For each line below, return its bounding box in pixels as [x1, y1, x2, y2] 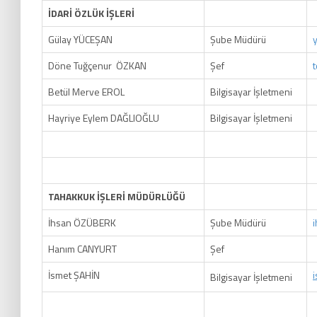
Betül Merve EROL [48, 84, 125, 99]
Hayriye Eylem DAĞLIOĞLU [48, 110, 159, 125]
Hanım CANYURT [48, 241, 117, 256]
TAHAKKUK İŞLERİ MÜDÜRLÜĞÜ [48, 189, 185, 204]
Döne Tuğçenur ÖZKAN [48, 58, 146, 73]
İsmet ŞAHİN [48, 267, 100, 282]
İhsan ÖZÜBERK [48, 215, 116, 230]
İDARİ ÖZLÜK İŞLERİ [48, 6, 134, 21]
